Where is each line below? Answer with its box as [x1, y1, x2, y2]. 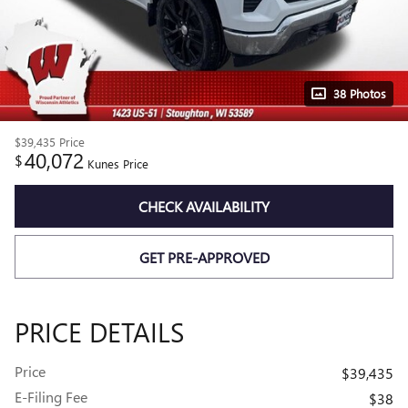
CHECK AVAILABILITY [138, 197, 270, 217]
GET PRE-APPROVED [138, 247, 270, 267]
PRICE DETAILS [15, 312, 184, 350]
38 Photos [333, 86, 386, 101]
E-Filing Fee [15, 386, 87, 406]
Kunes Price [87, 156, 148, 171]
